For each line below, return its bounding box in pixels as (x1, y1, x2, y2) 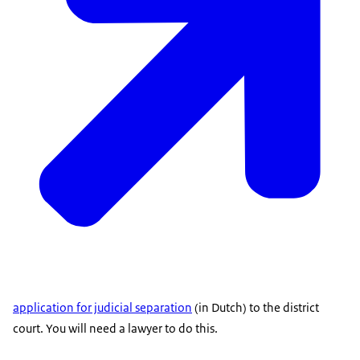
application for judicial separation (13, 299, 192, 315)
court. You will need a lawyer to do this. (13, 320, 218, 336)
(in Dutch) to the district (192, 299, 319, 315)
